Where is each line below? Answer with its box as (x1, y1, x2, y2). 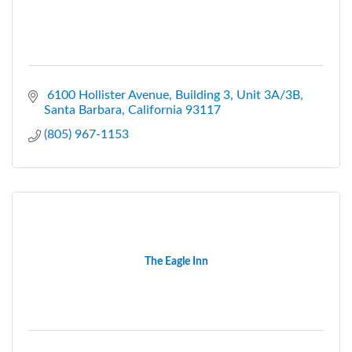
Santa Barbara (44, 103, 122, 116)
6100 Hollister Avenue (44, 88, 169, 101)
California (128, 103, 182, 116)
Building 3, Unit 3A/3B (175, 88, 300, 101)
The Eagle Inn (144, 255, 208, 267)
